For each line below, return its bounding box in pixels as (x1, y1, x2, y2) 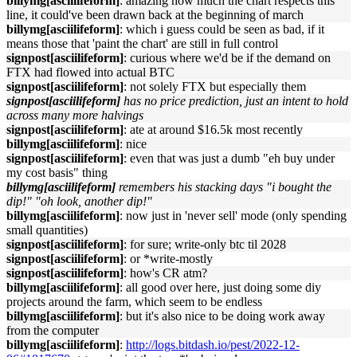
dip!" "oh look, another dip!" (6, 194, 152, 208)
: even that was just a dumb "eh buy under (124, 151, 335, 165)
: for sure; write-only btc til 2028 (124, 237, 286, 251)
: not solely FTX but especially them (124, 80, 306, 93)
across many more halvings (6, 108, 143, 122)
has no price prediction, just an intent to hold (124, 94, 348, 108)
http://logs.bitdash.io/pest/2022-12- (126, 338, 300, 351)
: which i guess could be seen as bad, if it (120, 22, 324, 36)
